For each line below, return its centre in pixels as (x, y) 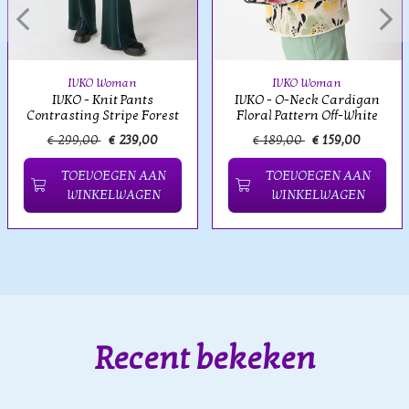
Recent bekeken (204, 358)
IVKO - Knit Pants (102, 100)
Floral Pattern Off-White (307, 116)
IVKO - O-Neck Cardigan (307, 100)
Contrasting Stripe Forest (102, 116)
